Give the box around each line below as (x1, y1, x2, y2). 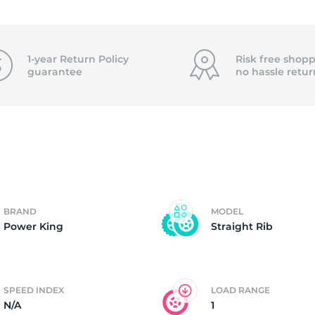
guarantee (27, 65, 82, 78)
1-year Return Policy (27, 53, 129, 65)
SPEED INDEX (4, 285, 64, 295)
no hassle (235, 65, 287, 78)
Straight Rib (211, 220, 273, 233)
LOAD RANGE (211, 285, 270, 295)
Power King (4, 220, 63, 233)
